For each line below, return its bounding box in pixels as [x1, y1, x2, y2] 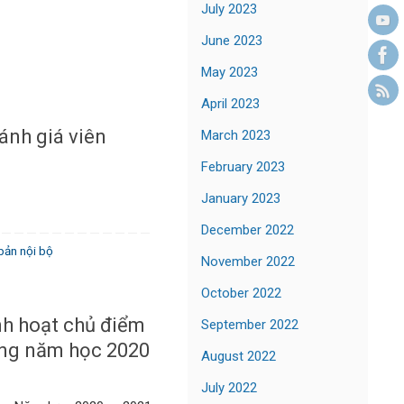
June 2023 [201, 32, 262, 49]
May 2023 [201, 63, 258, 80]
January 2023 [201, 189, 280, 207]
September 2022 [201, 316, 298, 333]
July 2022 [201, 379, 257, 396]
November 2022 [201, 252, 295, 270]
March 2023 [201, 126, 271, 143]
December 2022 [201, 221, 294, 238]
